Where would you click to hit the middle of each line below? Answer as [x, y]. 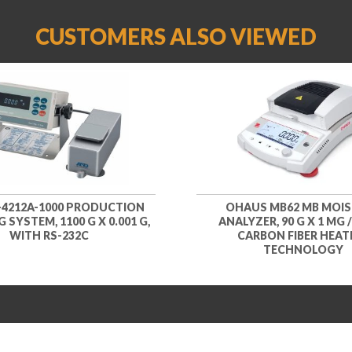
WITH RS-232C [49, 235]
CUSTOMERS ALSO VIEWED [176, 37]
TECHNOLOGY [303, 249]
